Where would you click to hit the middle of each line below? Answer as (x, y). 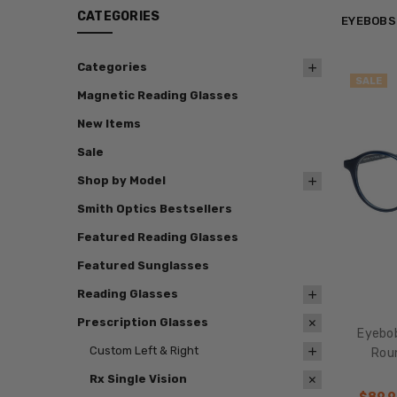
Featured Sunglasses (143, 266)
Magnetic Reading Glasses (157, 96)
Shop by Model (121, 181)
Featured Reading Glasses (157, 237)
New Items (109, 124)
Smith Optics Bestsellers (154, 209)
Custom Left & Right (144, 351)
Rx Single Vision (138, 379)
